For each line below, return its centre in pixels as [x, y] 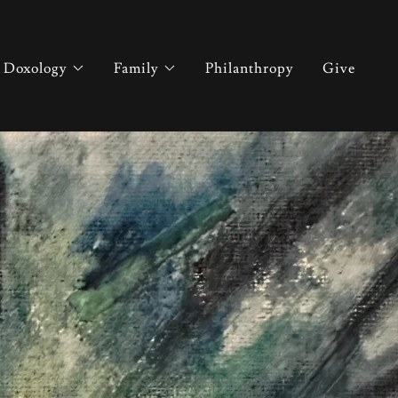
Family [136, 68]
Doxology [35, 68]
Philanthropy [249, 68]
